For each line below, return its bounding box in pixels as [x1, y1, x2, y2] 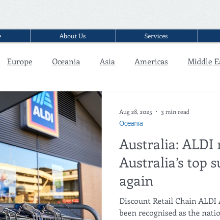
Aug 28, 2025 [119, 108, 152, 115]
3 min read [161, 108, 190, 115]
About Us [59, 31, 86, 40]
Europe [7, 56, 32, 66]
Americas [135, 56, 168, 66]
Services [144, 31, 168, 40]
